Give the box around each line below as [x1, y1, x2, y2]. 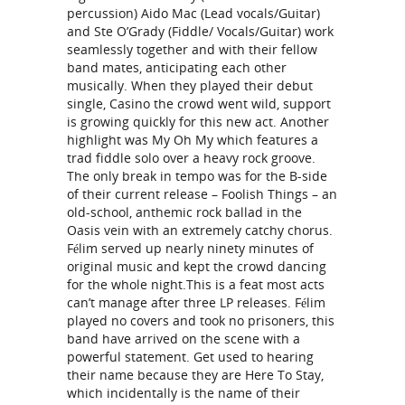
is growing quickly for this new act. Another [67, 113, 329, 130]
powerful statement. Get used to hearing [67, 348, 314, 365]
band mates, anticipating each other [67, 59, 287, 76]
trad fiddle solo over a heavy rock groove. [67, 149, 316, 166]
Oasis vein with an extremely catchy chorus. [67, 221, 333, 239]
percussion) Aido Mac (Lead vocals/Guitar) [67, 5, 320, 22]
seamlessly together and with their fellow [67, 41, 317, 58]
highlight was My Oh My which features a [67, 131, 318, 148]
